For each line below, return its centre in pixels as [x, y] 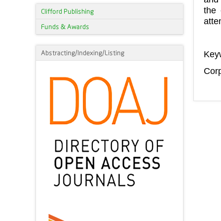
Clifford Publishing [67, 11]
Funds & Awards [65, 27]
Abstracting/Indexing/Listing [83, 53]
